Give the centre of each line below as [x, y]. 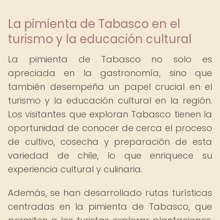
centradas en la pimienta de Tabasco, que [110, 206]
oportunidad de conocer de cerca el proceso [110, 128]
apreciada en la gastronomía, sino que [110, 73]
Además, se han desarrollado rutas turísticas [110, 193]
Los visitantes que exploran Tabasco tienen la [110, 114]
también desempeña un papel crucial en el [110, 87]
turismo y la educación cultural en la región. [110, 100]
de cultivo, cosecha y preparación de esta [110, 142]
